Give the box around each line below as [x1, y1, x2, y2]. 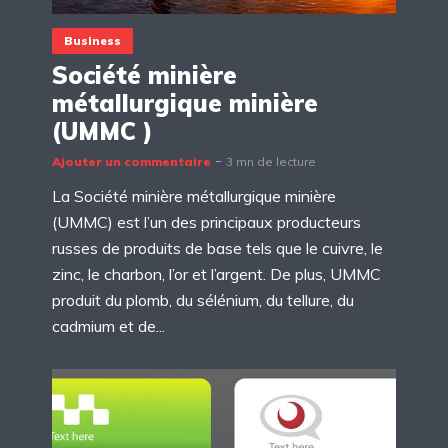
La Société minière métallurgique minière [52, 186, 336, 207]
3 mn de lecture [226, 154, 316, 170]
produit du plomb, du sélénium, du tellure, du [52, 290, 354, 311]
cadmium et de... [52, 316, 165, 337]
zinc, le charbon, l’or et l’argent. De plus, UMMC [52, 264, 381, 285]
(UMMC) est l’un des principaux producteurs [52, 212, 361, 233]
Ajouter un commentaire [52, 154, 211, 170]
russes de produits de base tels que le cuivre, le [52, 238, 383, 259]
